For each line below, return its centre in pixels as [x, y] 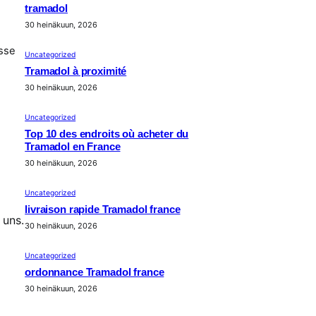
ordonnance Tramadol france [95, 272]
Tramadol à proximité [76, 71]
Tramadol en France [73, 146]
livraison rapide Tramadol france [103, 209]
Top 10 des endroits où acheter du [107, 134]
